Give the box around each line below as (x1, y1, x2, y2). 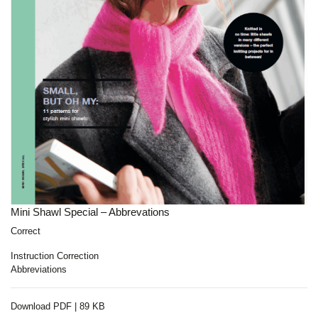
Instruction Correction (11, 251, 99, 262)
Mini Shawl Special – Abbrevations (11, 206, 170, 219)
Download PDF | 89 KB (11, 301, 105, 312)
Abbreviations (11, 264, 67, 275)
